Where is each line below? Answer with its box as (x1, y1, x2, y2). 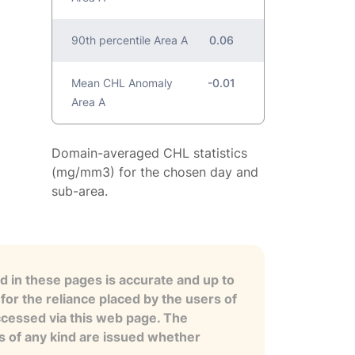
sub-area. (52, 183, 109, 200)
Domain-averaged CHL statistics (52, 145, 248, 162)
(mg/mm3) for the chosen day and (52, 164, 259, 181)
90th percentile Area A (71, 33, 189, 48)
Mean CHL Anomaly (71, 76, 174, 90)
